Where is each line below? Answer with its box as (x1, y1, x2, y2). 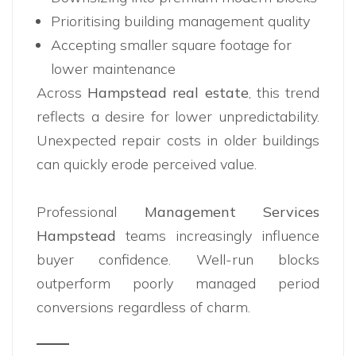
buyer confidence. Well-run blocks (37, 250, 319, 269)
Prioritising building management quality (51, 12, 310, 31)
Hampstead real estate (87, 83, 249, 103)
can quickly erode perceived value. (37, 155, 257, 174)
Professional (37, 203, 145, 222)
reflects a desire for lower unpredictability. (37, 107, 319, 126)
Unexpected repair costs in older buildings (37, 131, 319, 150)
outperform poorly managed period (37, 274, 319, 293)
